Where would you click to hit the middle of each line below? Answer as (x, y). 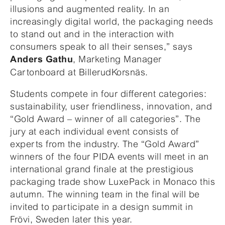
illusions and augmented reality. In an (90, 9)
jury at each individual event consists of (95, 131)
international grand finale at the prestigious (102, 169)
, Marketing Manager (117, 59)
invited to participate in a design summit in (101, 206)
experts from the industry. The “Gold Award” (105, 144)
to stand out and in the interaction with (92, 34)
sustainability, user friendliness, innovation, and (111, 106)
